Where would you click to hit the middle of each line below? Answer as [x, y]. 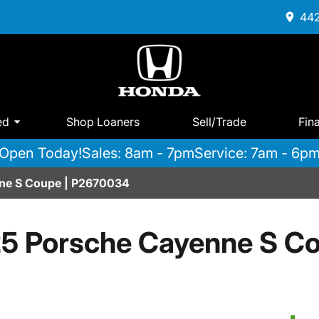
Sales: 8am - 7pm [138, 153]
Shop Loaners [103, 121]
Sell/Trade [219, 121]
